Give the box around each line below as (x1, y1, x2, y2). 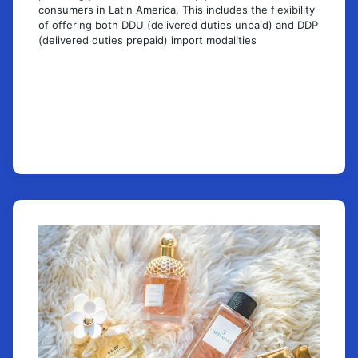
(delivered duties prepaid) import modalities (38, 33, 257, 46)
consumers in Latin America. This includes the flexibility (38, 2, 315, 16)
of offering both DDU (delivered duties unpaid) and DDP (38, 18, 318, 31)
